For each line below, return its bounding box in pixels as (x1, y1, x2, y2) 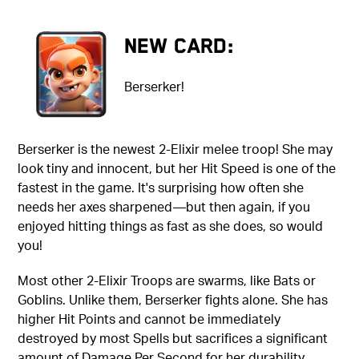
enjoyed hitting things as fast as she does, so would (18, 217, 324, 235)
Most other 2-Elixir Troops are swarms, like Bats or (18, 272, 317, 289)
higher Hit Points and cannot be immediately (18, 310, 281, 328)
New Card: (124, 33, 235, 58)
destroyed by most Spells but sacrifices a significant (18, 329, 329, 347)
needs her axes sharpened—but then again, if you (18, 198, 311, 216)
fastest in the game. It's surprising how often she (18, 179, 305, 196)
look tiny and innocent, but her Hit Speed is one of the (18, 159, 337, 177)
